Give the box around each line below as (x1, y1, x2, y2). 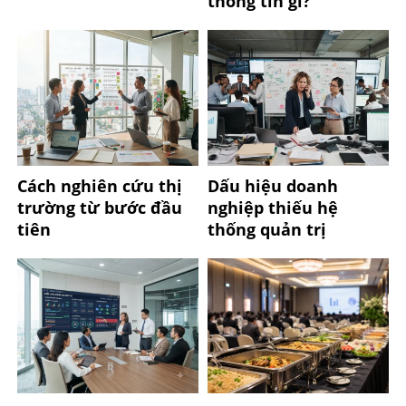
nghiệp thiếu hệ (208, 196, 339, 218)
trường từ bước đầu (16, 196, 182, 218)
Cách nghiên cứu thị (16, 174, 182, 197)
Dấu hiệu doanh (208, 174, 339, 197)
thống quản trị (208, 217, 327, 240)
